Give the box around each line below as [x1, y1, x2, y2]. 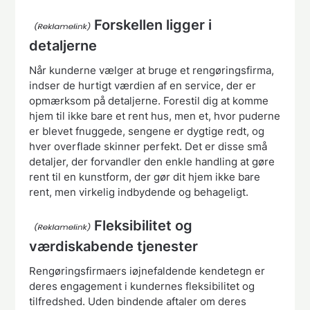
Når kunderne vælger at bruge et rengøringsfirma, [29, 63, 275, 77]
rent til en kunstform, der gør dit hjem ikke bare [29, 170, 261, 183]
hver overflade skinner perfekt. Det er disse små [29, 139, 268, 153]
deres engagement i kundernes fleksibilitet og [29, 280, 255, 293]
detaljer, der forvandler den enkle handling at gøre [29, 154, 275, 168]
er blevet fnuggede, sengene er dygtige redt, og [29, 124, 265, 138]
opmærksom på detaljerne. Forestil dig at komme [29, 93, 269, 107]
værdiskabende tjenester [29, 238, 199, 255]
